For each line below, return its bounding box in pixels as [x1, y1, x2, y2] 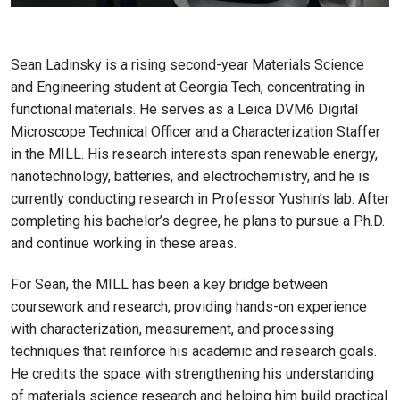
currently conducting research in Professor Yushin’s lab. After [11, 190, 389, 208]
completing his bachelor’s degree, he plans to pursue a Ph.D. [11, 212, 385, 230]
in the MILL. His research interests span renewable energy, [11, 146, 378, 163]
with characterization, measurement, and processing [11, 321, 334, 338]
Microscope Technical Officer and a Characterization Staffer [11, 123, 380, 141]
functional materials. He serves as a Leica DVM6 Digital [11, 101, 358, 119]
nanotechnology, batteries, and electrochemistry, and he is [11, 168, 370, 186]
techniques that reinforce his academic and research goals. [11, 343, 377, 361]
